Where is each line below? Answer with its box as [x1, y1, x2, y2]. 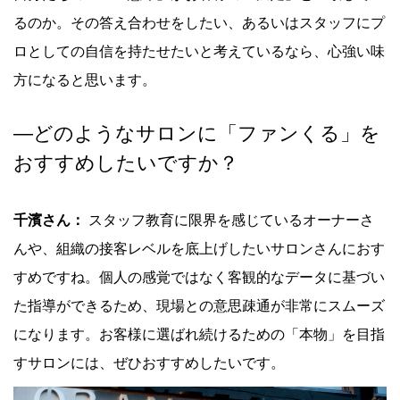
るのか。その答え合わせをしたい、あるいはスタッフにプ [13, 15, 385, 31]
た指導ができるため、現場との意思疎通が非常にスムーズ [13, 298, 385, 314]
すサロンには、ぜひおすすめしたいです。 [13, 355, 285, 371]
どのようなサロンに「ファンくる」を [33, 121, 380, 145]
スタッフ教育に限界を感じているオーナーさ [88, 212, 374, 229]
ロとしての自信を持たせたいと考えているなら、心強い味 [13, 44, 385, 60]
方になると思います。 [13, 72, 156, 88]
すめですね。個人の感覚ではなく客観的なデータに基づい [13, 270, 385, 286]
